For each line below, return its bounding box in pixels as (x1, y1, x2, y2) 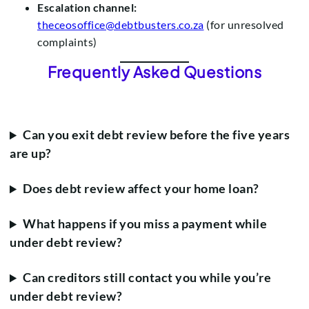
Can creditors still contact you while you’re (23, 270, 272, 286)
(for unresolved (203, 18, 284, 32)
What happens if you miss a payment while (23, 216, 268, 232)
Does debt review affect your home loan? (23, 181, 259, 197)
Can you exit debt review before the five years (23, 127, 290, 143)
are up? (10, 146, 52, 161)
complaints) (37, 35, 97, 49)
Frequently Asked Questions (48, 62, 261, 82)
